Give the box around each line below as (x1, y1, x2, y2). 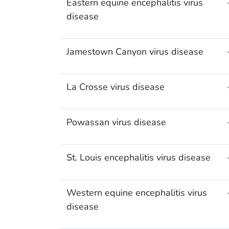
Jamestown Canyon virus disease (66, 45, 203, 58)
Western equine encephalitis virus (66, 187, 207, 199)
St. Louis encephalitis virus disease (66, 151, 211, 164)
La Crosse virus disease (66, 81, 165, 94)
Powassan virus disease (66, 116, 166, 129)
